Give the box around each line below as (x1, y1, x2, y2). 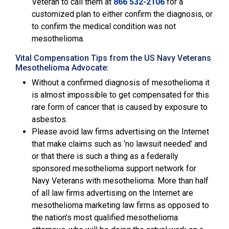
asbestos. (32, 114, 67, 124)
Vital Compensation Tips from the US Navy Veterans (15, 53, 211, 63)
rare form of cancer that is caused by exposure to (32, 102, 208, 112)
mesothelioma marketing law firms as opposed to (32, 200, 209, 210)
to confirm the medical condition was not (32, 21, 176, 31)
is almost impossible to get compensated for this (32, 90, 209, 100)
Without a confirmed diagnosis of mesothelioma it (32, 78, 210, 87)
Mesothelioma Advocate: (15, 63, 109, 73)
